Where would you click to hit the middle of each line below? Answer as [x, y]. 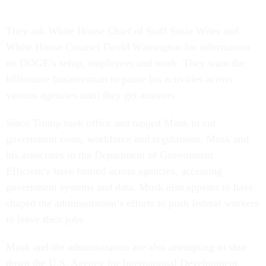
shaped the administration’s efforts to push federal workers [132, 203]
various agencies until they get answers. [92, 95]
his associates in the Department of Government [110, 155]
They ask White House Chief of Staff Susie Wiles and [122, 31]
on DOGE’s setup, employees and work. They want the [125, 63]
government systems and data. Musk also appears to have [130, 187]
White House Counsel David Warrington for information [128, 47]
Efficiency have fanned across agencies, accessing [114, 171]
